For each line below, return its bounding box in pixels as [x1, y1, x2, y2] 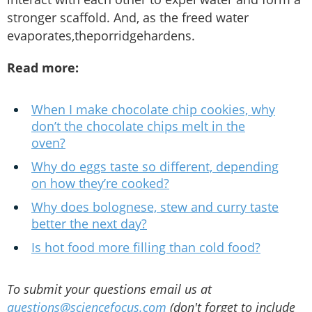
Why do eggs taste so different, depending [31, 158, 279, 175]
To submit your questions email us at [7, 281, 212, 298]
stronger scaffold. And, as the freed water [7, 9, 249, 26]
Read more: [7, 59, 79, 77]
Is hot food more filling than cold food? [31, 239, 260, 256]
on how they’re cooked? [31, 175, 169, 192]
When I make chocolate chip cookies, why [31, 101, 275, 118]
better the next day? [31, 215, 147, 233]
